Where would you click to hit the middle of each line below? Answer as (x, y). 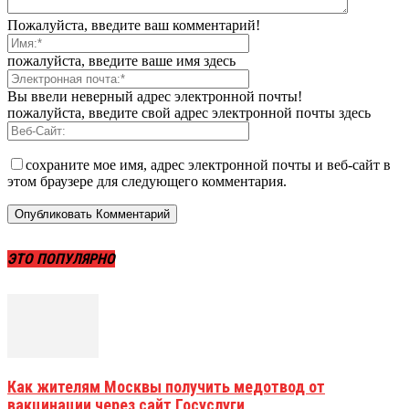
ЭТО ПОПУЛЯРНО (61, 258)
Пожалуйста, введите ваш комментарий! (134, 26)
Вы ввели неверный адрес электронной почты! (155, 97)
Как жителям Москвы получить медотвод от (166, 386)
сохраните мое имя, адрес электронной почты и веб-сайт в (208, 165)
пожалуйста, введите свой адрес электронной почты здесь (189, 113)
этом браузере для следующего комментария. (147, 182)
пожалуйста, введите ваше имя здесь (121, 61)
